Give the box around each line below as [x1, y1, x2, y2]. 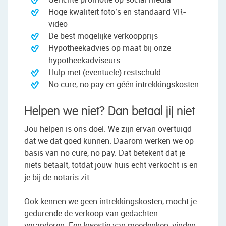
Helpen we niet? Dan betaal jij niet [24, 105, 195, 118]
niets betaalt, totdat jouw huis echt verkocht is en [24, 159, 198, 171]
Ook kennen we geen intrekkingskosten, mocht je [24, 196, 197, 207]
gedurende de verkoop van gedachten [24, 208, 158, 219]
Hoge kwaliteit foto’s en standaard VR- [48, 6, 186, 17]
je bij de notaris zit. [24, 172, 91, 183]
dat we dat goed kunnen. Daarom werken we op [24, 135, 194, 147]
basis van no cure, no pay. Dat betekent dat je [24, 147, 185, 159]
